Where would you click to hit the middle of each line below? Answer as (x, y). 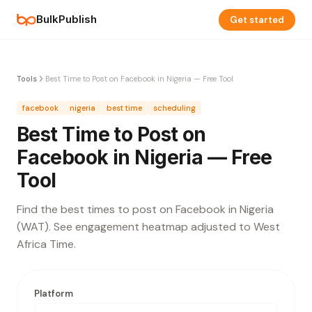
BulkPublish (67, 19)
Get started (257, 19)
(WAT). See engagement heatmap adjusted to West (148, 227)
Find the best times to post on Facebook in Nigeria (145, 209)
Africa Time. (46, 244)
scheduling (174, 108)
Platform (54, 294)
